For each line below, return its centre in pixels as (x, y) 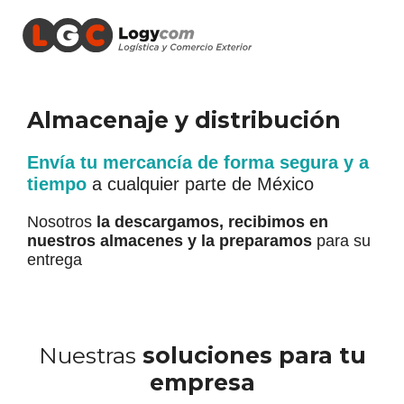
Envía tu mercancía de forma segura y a (198, 162)
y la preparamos (250, 240)
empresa (202, 382)
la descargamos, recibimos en (212, 221)
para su (341, 240)
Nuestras (90, 355)
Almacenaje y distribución (184, 119)
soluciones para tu (254, 355)
